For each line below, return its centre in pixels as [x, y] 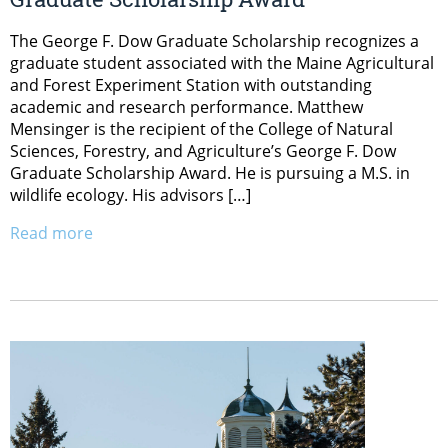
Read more [51, 233]
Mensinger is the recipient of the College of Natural [201, 129]
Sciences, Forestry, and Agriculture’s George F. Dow [203, 151]
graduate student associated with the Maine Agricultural [222, 63]
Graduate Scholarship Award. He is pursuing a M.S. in [210, 173]
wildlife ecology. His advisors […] [130, 195]
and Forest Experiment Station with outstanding [191, 85]
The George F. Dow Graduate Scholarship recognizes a [214, 41]
